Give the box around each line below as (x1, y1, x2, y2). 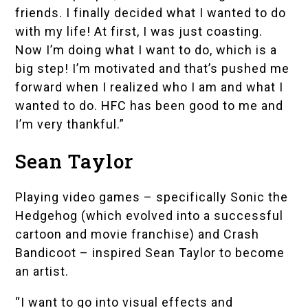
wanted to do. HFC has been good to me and (15, 98, 284, 113)
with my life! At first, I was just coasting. (15, 24, 263, 39)
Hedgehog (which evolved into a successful (15, 208, 284, 223)
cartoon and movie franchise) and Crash (15, 227, 260, 242)
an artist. (15, 264, 69, 279)
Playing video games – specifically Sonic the (15, 190, 289, 205)
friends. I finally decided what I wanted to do (15, 5, 287, 21)
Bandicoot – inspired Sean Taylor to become (15, 245, 285, 261)
